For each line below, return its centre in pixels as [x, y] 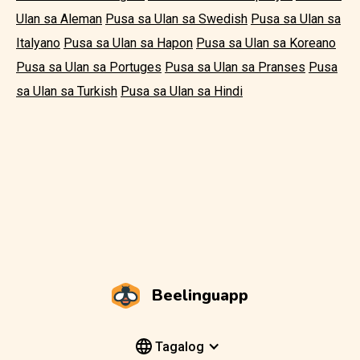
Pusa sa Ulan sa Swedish [176, 18]
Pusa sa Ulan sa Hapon [128, 43]
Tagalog [178, 346]
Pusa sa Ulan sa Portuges [89, 67]
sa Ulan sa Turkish [67, 91]
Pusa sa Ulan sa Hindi [182, 91]
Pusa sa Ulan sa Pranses [235, 67]
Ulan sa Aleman [59, 18]
